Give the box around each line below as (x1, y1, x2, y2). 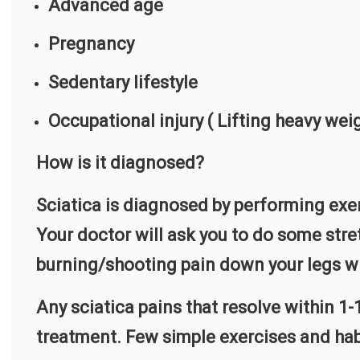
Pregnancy (48, 34, 134, 55)
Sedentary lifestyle (48, 72, 198, 93)
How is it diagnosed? (36, 153, 204, 174)
